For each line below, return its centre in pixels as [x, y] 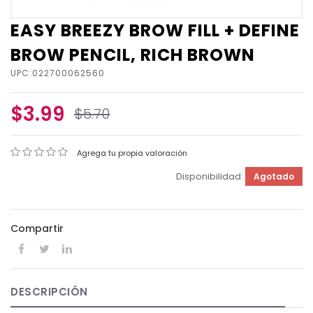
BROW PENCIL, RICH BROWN [133, 55]
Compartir [37, 229]
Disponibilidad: [211, 177]
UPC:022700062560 [58, 73]
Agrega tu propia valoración [132, 153]
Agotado [274, 177]
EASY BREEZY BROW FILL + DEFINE [155, 31]
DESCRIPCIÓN [49, 292]
